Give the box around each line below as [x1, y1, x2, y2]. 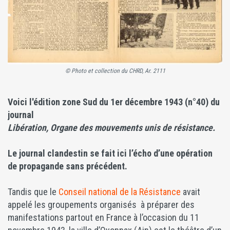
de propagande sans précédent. [8, 161, 127, 172]
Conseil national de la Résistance [59, 186, 181, 198]
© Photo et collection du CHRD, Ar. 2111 [65, 67, 165, 75]
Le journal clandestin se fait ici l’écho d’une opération [8, 148, 213, 159]
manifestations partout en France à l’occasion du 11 [8, 212, 199, 223]
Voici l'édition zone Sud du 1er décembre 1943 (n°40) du [8, 97, 220, 108]
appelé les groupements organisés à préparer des [8, 199, 195, 210]
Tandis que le [8, 186, 59, 198]
